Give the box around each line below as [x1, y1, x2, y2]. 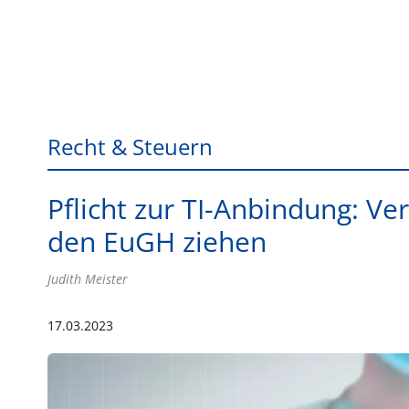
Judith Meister [47, 270, 128, 288]
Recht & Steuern [47, 131, 213, 162]
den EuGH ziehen [47, 223, 267, 260]
